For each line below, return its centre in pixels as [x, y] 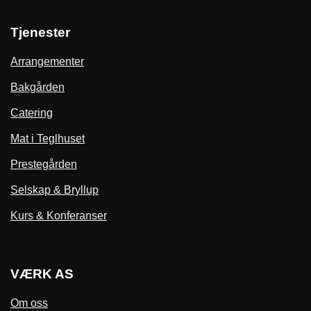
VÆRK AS [42, 274]
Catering [32, 113]
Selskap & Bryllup [54, 190]
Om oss [29, 303]
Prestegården [44, 165]
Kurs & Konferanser [59, 216]
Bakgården [37, 87]
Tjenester [40, 33]
